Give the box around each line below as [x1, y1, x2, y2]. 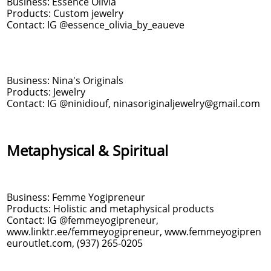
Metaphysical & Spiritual [7, 140, 168, 160]
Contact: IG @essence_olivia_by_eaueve [7, 18, 187, 31]
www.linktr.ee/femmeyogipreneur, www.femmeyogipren [7, 225, 261, 238]
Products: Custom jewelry [7, 7, 123, 20]
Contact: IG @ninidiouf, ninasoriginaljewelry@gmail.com [7, 97, 260, 110]
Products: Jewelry [7, 85, 85, 99]
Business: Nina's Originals [7, 74, 123, 87]
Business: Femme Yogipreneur [7, 191, 148, 204]
